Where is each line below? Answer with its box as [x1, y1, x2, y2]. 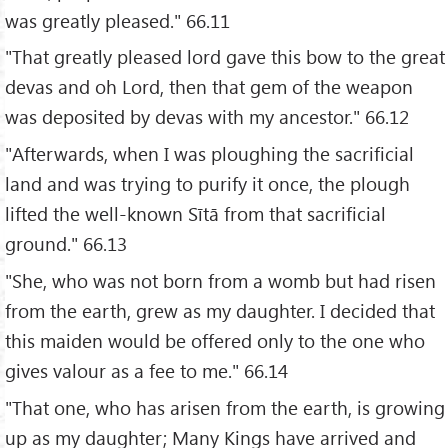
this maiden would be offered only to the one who [5, 328, 425, 354]
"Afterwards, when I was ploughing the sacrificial [5, 141, 414, 167]
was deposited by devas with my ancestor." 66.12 [5, 104, 409, 130]
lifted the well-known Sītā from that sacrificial [5, 201, 386, 227]
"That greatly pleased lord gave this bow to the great [5, 44, 445, 70]
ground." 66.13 [5, 231, 127, 257]
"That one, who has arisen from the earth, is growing [5, 395, 445, 421]
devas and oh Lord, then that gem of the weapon [5, 74, 413, 100]
